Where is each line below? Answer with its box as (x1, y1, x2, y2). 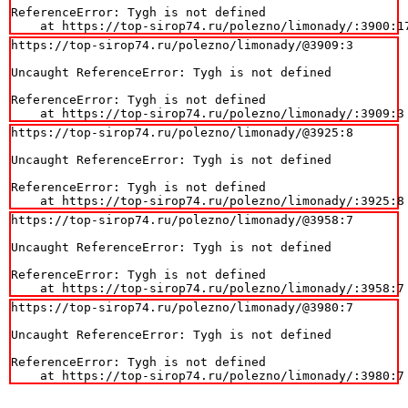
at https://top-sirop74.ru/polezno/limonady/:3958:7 (11, 280, 404, 295)
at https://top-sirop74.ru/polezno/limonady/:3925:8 (11, 193, 404, 208)
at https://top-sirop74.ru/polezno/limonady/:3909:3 (11, 106, 404, 120)
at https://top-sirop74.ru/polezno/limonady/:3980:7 (11, 368, 404, 382)
